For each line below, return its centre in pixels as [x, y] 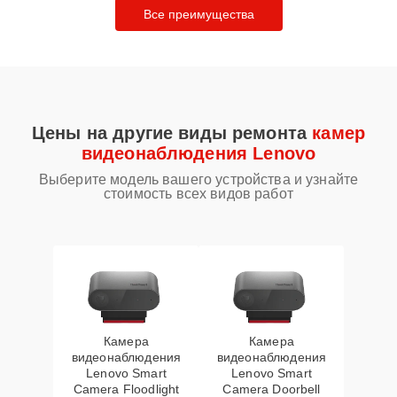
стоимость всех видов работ [198, 194]
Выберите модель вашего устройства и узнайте [198, 179]
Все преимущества [198, 14]
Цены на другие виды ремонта [172, 133]
